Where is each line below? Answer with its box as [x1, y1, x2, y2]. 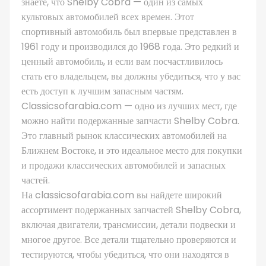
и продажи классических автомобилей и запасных [21, 158, 226, 172]
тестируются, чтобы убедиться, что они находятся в [21, 247, 229, 261]
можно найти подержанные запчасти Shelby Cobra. [21, 113, 239, 128]
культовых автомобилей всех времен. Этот [21, 9, 194, 24]
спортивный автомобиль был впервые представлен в [21, 24, 237, 39]
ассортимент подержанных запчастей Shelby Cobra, [21, 202, 241, 217]
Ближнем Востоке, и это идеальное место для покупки [21, 143, 242, 157]
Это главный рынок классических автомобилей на [21, 128, 227, 142]
